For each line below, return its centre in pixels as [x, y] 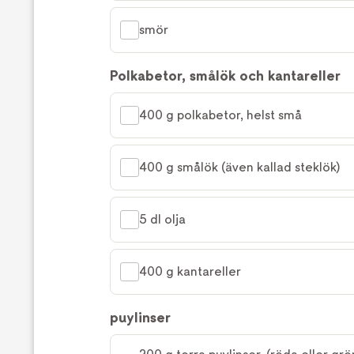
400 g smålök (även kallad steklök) [239, 167]
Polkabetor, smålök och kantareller [225, 75]
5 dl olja [162, 219]
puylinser [140, 317]
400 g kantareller [190, 271]
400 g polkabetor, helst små [220, 115]
